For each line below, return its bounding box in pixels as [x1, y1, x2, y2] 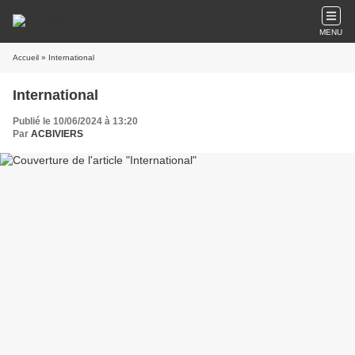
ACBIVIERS [31, 128, 83, 139]
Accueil [13, 53, 39, 62]
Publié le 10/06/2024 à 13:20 [13, 116, 138, 127]
